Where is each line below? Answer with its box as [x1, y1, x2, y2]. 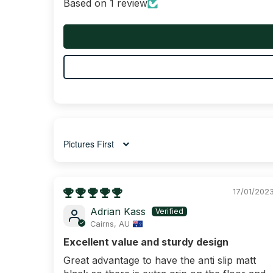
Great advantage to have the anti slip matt [63, 253, 256, 266]
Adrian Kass [90, 205, 146, 218]
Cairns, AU [90, 219, 130, 229]
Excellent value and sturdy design [63, 235, 229, 248]
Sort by [62, 143, 91, 154]
